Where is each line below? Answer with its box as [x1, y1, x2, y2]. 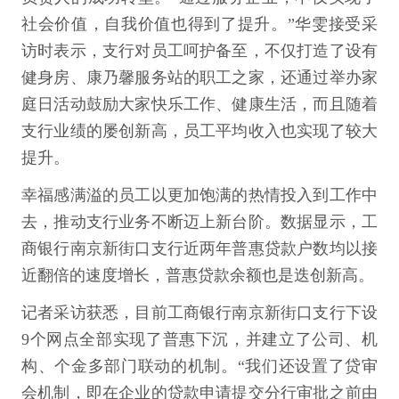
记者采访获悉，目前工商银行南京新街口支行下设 [21, 303, 378, 322]
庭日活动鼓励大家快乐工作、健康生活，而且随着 [21, 94, 378, 113]
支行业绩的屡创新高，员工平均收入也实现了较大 [21, 121, 378, 140]
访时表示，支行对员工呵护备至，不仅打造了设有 [21, 41, 378, 60]
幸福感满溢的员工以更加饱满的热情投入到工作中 [21, 185, 378, 204]
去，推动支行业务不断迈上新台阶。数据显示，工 [21, 212, 378, 231]
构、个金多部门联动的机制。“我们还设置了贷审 [21, 356, 378, 375]
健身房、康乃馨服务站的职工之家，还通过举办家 [21, 68, 378, 86]
